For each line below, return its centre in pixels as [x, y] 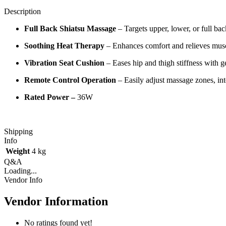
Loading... [20, 171]
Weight [18, 151]
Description [22, 12]
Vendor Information [56, 201]
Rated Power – [51, 97]
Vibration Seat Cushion [64, 63]
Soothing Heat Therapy [64, 46]
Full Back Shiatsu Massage [70, 29]
